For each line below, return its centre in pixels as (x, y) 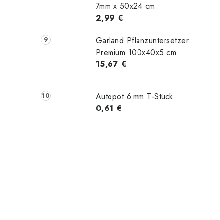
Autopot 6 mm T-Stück (134, 96)
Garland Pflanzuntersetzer (142, 40)
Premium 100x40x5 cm (136, 52)
